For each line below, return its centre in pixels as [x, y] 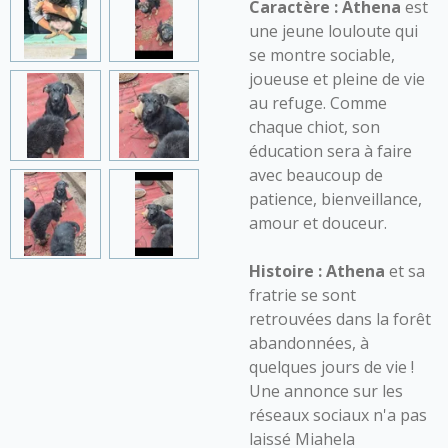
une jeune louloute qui [333, 31]
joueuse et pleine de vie [337, 79]
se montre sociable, [322, 55]
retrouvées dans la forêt [340, 319]
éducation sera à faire [330, 151]
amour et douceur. [318, 223]
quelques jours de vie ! [331, 367]
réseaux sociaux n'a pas [338, 415]
